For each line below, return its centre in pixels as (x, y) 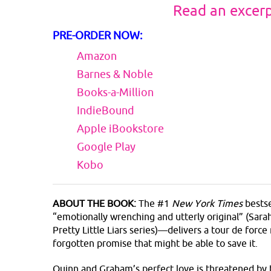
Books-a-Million (115, 92)
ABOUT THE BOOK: (94, 203)
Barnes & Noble (115, 74)
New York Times (207, 203)
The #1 (155, 203)
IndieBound (106, 110)
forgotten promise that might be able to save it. (156, 243)
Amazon (97, 56)
